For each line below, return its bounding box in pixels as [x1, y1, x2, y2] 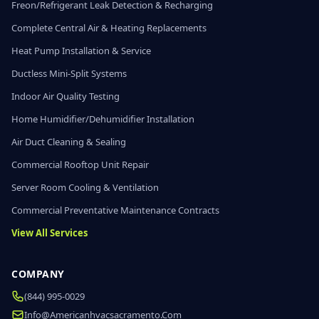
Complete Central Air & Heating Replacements [11, 21, 206, 34]
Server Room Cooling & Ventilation [11, 181, 159, 194]
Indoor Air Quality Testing [11, 90, 120, 103]
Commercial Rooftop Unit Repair [11, 158, 149, 171]
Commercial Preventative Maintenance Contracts [11, 204, 219, 216]
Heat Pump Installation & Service [11, 44, 151, 57]
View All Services [11, 226, 88, 239]
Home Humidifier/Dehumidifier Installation [11, 113, 194, 125]
